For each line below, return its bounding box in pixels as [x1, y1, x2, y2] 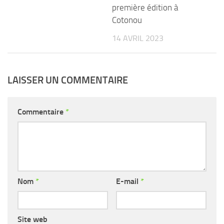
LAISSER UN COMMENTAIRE [7, 73, 128, 86]
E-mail [115, 176, 140, 186]
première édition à [112, 2, 178, 12]
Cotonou [112, 14, 142, 25]
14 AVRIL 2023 [112, 33, 163, 43]
